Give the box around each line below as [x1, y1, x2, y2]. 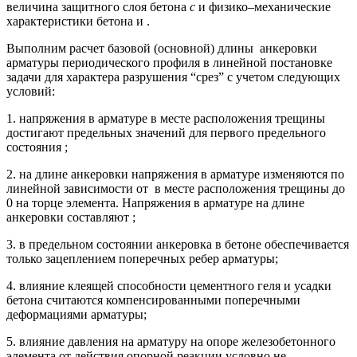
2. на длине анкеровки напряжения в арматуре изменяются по [6, 167, 344, 181]
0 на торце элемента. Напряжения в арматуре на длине [6, 195, 304, 210]
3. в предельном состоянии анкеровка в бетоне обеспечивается [6, 237, 349, 251]
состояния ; [6, 139, 68, 154]
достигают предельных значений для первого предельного [6, 125, 326, 139]
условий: [6, 84, 55, 98]
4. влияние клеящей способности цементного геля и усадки [6, 278, 331, 292]
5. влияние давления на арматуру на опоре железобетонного [6, 334, 335, 348]
